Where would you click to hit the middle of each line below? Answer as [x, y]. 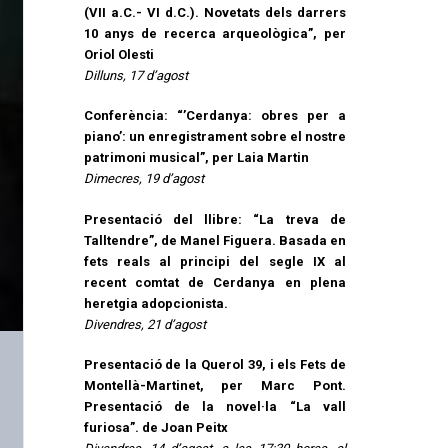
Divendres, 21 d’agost [144, 324]
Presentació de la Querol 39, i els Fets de [214, 365]
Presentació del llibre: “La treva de [214, 219]
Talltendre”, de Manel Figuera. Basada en [214, 240]
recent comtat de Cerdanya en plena [214, 282]
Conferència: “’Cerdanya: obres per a [214, 116]
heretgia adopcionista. [155, 303]
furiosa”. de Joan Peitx [155, 428]
